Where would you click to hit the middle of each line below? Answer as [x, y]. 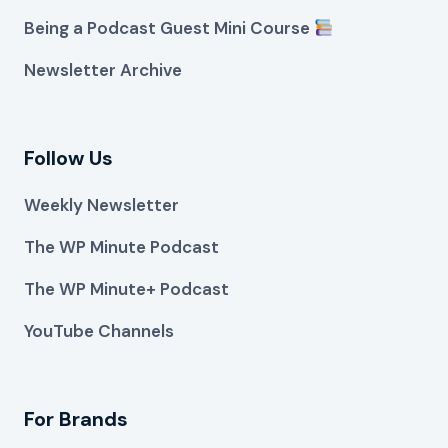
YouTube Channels [99, 330]
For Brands [76, 418]
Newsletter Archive [103, 69]
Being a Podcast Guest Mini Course [167, 27]
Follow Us [68, 157]
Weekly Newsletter [101, 204]
